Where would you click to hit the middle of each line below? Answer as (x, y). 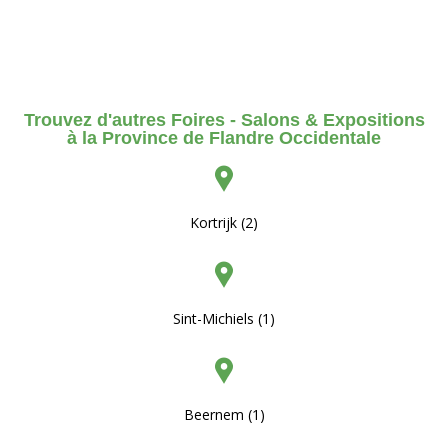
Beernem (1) (224, 414)
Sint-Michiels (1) (224, 318)
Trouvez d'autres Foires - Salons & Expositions (224, 119)
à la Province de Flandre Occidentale (224, 137)
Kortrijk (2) (224, 222)
